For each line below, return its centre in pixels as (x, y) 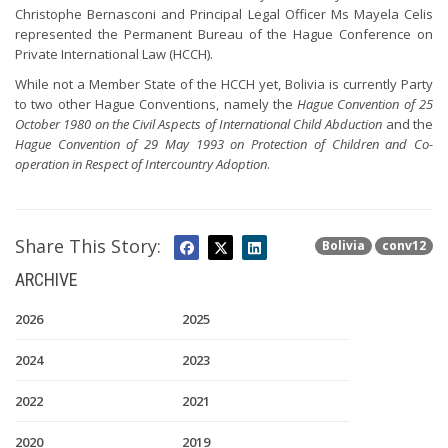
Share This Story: (88, 246)
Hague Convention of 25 (365, 104)
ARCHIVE (46, 279)
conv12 (404, 245)
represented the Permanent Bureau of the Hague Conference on (224, 34)
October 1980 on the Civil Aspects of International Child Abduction (199, 124)
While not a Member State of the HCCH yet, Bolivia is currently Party (224, 84)
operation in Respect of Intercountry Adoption (141, 164)
